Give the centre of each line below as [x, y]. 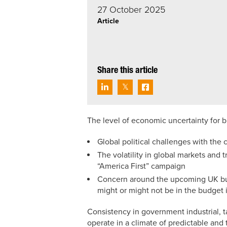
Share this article [127, 71]
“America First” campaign [141, 166]
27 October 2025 [131, 9]
